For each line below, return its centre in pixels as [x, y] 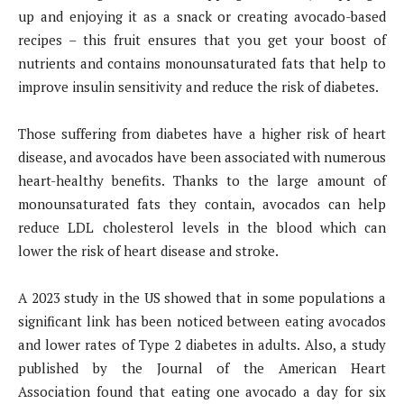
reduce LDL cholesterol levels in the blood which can [202, 228]
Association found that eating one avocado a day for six [202, 392]
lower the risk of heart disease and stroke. [148, 251]
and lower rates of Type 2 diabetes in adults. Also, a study [202, 345]
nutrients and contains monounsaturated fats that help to [202, 64]
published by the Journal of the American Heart [202, 368]
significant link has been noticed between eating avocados [202, 321]
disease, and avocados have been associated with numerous [202, 157]
